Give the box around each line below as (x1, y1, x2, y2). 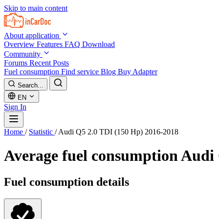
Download (82, 40, 115, 48)
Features (37, 40, 65, 48)
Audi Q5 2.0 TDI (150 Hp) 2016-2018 (58, 128, 178, 136)
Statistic (29, 128, 55, 136)
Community (4, 50, 43, 58)
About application (4, 31, 61, 40)
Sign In (4, 103, 26, 111)
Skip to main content (4, 4, 67, 12)
